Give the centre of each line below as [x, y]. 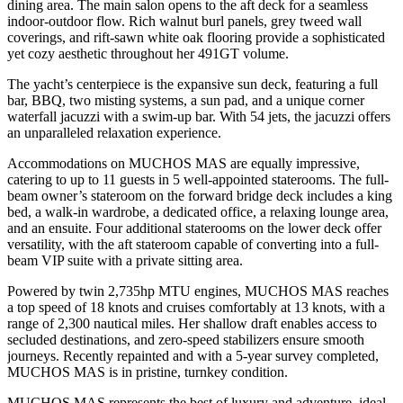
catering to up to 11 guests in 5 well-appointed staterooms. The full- [198, 180]
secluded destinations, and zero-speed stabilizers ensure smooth [186, 340]
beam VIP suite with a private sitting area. [125, 261]
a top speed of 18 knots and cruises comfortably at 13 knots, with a [196, 308]
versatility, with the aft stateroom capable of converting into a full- [193, 245]
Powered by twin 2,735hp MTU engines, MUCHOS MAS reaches [198, 291]
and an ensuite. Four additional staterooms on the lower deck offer [194, 228]
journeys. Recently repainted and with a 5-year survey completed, [193, 356]
